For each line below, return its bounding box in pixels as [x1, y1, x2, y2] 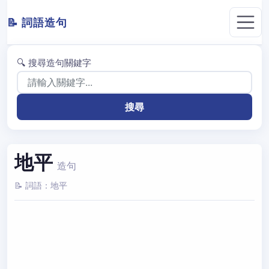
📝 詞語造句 [7, 16, 67, 29]
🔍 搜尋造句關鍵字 [17, 57, 91, 68]
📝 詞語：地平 [14, 181, 67, 190]
